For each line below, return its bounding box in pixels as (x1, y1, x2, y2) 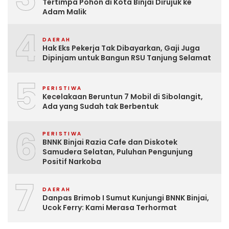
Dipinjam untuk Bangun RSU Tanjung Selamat (42, 52, 211, 63)
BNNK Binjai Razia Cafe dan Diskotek (42, 137, 177, 148)
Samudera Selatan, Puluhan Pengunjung (42, 147, 193, 157)
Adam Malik (42, 7, 86, 17)
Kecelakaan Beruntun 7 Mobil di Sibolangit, (42, 91, 203, 102)
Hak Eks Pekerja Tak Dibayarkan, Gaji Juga (42, 42, 200, 53)
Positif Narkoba (42, 156, 101, 167)
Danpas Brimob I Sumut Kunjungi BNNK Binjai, (42, 192, 209, 203)
